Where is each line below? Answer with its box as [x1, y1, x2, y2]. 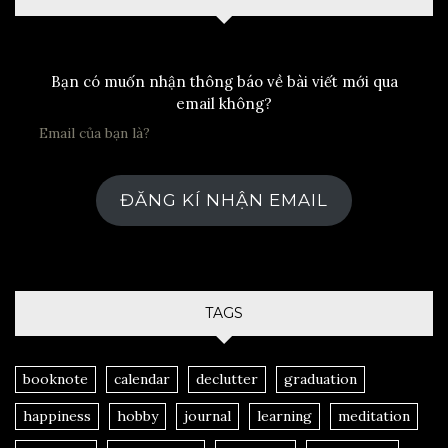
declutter [196, 370, 258, 389]
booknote [23, 370, 88, 389]
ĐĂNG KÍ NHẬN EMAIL [120, 189, 328, 210]
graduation [284, 370, 357, 389]
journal [184, 407, 231, 426]
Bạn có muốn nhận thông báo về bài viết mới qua [50, 71, 398, 91]
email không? [176, 93, 272, 113]
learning [257, 407, 312, 426]
